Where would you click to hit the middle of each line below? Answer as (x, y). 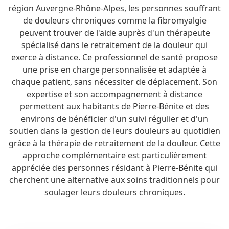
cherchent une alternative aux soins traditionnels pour (114, 180)
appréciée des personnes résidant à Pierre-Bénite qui (114, 168)
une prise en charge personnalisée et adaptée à (114, 70)
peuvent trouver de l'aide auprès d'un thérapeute (114, 33)
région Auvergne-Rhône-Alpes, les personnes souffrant (114, 8)
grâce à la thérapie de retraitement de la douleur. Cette (114, 143)
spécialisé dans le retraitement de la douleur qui (114, 45)
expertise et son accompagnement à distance (114, 94)
